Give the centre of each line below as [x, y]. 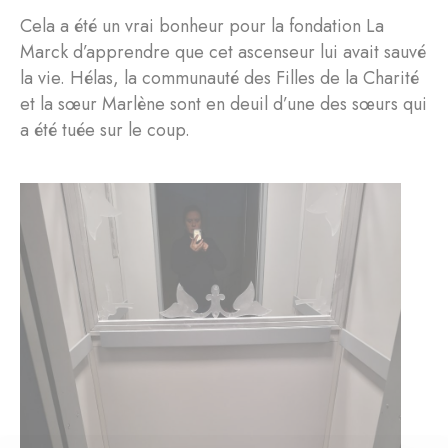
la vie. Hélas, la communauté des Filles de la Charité [219, 78]
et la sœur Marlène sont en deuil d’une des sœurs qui [223, 104]
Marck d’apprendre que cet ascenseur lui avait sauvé [223, 52]
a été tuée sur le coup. [105, 130]
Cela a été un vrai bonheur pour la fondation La [202, 26]
